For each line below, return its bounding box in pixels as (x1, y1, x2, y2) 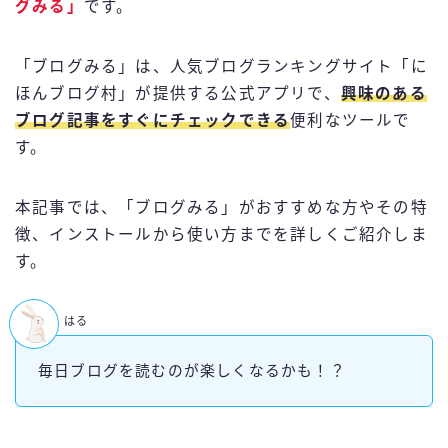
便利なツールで (290, 112, 411, 130)
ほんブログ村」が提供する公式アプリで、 (15, 85, 341, 103)
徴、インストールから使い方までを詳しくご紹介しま (15, 226, 428, 244)
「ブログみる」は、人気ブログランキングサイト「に (15, 58, 428, 76)
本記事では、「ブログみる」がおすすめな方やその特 (15, 199, 428, 217)
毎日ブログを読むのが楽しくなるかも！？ (38, 362, 346, 379)
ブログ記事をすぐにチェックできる (15, 112, 291, 130)
